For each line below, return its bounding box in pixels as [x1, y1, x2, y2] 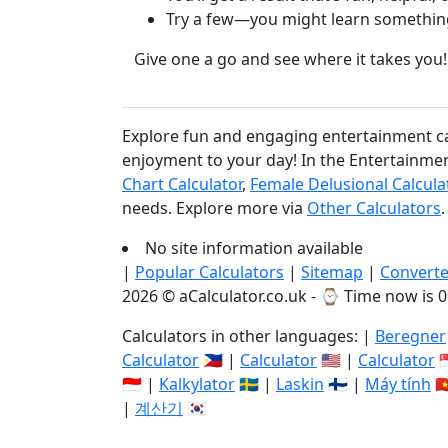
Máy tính [365, 373, 431, 395]
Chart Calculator [122, 173, 242, 195]
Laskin [276, 373, 324, 395]
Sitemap [301, 261, 363, 283]
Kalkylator [159, 373, 235, 395]
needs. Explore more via [122, 197, 307, 219]
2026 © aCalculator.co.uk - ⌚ [122, 285, 344, 307]
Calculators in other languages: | [122, 325, 375, 347]
